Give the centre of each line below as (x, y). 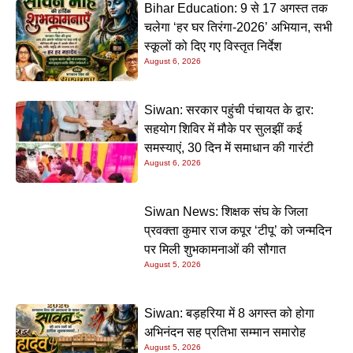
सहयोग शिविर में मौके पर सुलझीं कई (223, 129)
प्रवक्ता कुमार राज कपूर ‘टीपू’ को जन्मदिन (238, 230)
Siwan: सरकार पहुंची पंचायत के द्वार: (229, 110)
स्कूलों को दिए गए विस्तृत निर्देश (213, 46)
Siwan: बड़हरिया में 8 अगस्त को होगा (230, 313)
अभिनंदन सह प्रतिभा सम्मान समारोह (225, 332)
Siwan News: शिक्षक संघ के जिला (227, 211)
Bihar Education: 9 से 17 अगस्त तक (236, 9)
